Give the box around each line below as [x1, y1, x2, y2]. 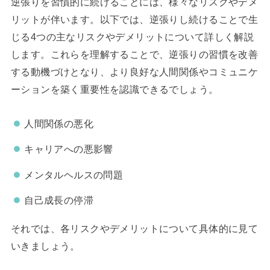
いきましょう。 [10, 240, 80, 251]
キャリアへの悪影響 [24, 143, 113, 155]
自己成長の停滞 [24, 195, 94, 206]
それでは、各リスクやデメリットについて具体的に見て [10, 222, 259, 234]
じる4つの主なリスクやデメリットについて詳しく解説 [10, 31, 254, 43]
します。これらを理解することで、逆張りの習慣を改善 [10, 49, 259, 60]
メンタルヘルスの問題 [24, 169, 124, 180]
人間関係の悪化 [24, 118, 94, 129]
